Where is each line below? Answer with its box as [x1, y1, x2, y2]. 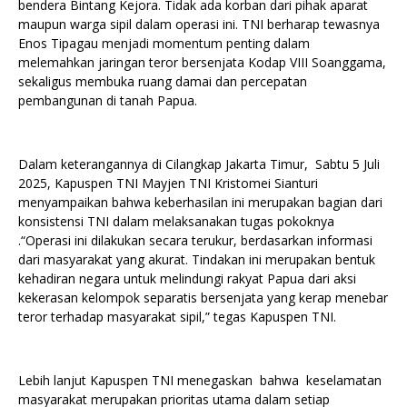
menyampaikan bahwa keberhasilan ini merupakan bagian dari [18, 194, 382, 212]
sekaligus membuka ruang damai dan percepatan [18, 73, 307, 91]
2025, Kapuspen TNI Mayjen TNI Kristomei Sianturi [18, 174, 318, 193]
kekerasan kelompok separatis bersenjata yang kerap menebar [18, 289, 388, 307]
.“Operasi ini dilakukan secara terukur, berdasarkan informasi [18, 232, 372, 250]
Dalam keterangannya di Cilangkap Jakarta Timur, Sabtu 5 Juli [18, 155, 380, 174]
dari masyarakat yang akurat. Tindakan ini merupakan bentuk [18, 251, 375, 269]
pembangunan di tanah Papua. [18, 92, 197, 110]
